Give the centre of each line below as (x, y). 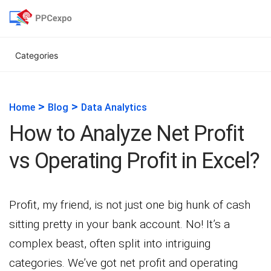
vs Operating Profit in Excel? (134, 161)
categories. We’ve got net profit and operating (123, 263)
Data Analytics (114, 107)
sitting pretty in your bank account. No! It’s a (119, 224)
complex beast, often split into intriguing (110, 243)
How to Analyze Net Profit (126, 134)
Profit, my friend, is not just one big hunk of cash (130, 205)
